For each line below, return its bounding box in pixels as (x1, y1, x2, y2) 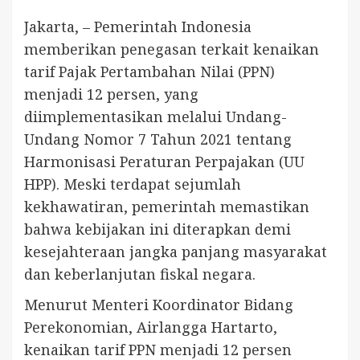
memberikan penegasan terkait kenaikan (24, 39, 319, 59)
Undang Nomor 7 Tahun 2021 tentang (24, 129, 292, 149)
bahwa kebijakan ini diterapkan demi (24, 219, 291, 239)
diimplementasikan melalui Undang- (24, 106, 287, 126)
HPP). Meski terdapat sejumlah (24, 174, 241, 194)
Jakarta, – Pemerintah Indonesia (24, 16, 252, 36)
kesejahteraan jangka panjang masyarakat (24, 241, 327, 261)
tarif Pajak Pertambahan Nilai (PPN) (24, 61, 275, 81)
